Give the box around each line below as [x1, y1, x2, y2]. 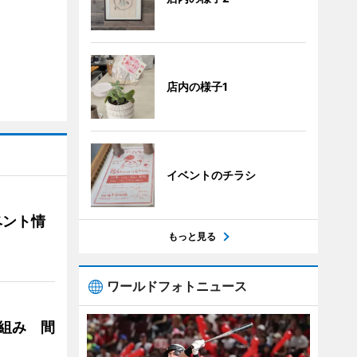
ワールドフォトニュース [106, 278, 247, 294]
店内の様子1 [166, 80, 228, 93]
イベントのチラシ [166, 168, 256, 182]
